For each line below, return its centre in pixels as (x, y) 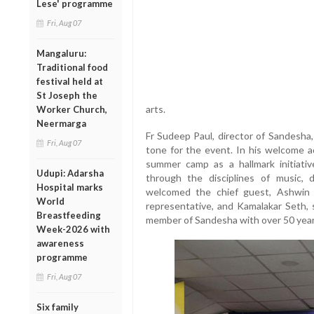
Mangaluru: (61, 53)
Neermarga (61, 123)
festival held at (70, 81)
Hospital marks (70, 187)
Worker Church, (72, 109)
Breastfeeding (69, 215)
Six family (57, 307)
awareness (60, 243)
